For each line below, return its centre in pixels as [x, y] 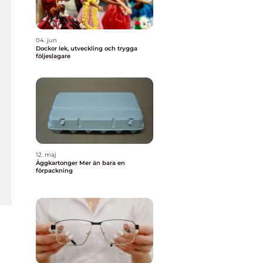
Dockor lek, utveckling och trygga [47, 48]
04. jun [46, 40]
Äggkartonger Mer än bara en [58, 163]
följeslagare [53, 56]
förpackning [54, 171]
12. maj [46, 155]
